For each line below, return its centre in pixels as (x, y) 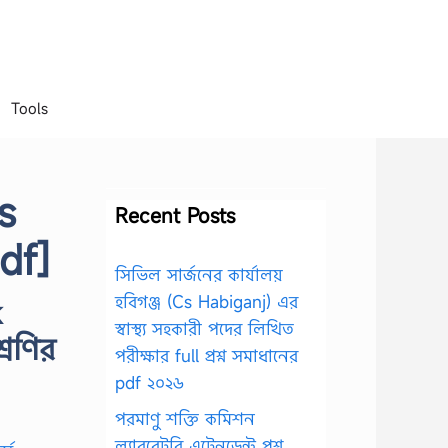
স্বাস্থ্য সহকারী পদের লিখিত (204, 328)
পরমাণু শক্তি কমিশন (185, 418)
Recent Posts (175, 215)
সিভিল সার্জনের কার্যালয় (199, 274)
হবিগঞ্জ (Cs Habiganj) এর (206, 301)
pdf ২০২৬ (149, 382)
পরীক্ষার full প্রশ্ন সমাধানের (206, 355)
